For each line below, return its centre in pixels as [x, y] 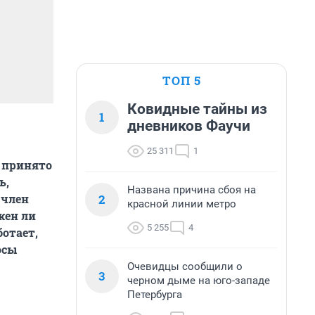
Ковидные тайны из [197, 109]
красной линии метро [182, 204]
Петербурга [155, 295]
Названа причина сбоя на [192, 190]
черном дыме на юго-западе [199, 281]
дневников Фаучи [189, 126]
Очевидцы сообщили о [185, 266]
